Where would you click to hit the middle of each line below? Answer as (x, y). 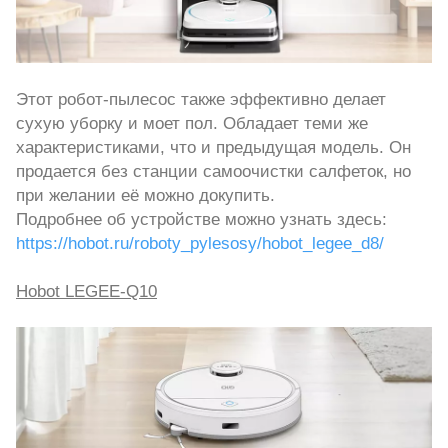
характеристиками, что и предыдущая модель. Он (213, 147)
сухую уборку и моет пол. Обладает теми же (192, 123)
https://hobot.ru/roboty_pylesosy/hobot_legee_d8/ (200, 243)
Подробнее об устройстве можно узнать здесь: (201, 219)
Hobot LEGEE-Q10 (86, 291)
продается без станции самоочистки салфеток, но (213, 171)
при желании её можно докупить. (145, 195)
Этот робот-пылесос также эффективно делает (201, 99)
